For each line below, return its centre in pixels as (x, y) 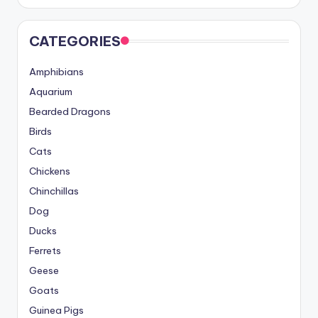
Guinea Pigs (56, 310)
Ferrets (45, 250)
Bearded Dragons (70, 111)
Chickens (50, 171)
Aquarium (51, 91)
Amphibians (56, 71)
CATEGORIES (75, 41)
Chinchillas (54, 191)
